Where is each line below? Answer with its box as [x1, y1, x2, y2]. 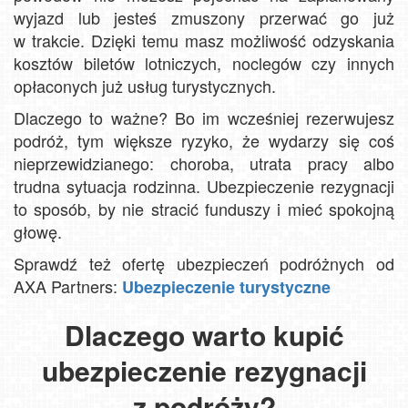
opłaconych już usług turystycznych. [14, 73, 276, 97]
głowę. [14, 219, 62, 243]
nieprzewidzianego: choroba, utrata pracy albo [14, 150, 394, 175]
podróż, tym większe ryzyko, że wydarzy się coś [14, 127, 394, 152]
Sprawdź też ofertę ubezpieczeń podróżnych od [14, 250, 394, 275]
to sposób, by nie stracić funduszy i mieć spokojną [14, 196, 394, 220]
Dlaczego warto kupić [64, 314, 344, 354]
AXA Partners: [14, 273, 122, 298]
